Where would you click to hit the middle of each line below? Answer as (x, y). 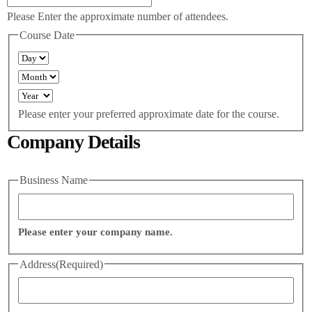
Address (38, 264)
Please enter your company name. (95, 232)
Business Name (54, 180)
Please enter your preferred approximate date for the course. (149, 114)
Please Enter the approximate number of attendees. (118, 16)
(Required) (79, 264)
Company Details (73, 142)
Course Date (47, 35)
